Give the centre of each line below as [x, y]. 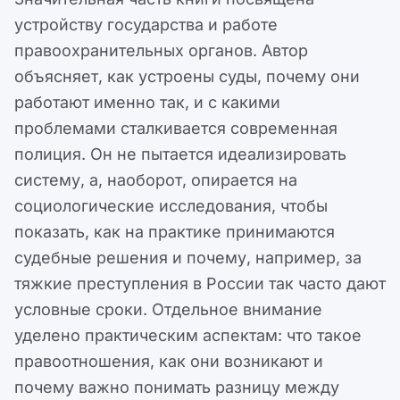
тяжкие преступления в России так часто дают [200, 284]
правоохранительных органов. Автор [161, 51]
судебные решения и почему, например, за [188, 258]
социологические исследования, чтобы [171, 206]
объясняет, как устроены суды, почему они [187, 77]
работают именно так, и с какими [147, 103]
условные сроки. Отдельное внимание [168, 310]
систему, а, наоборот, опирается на [156, 180]
